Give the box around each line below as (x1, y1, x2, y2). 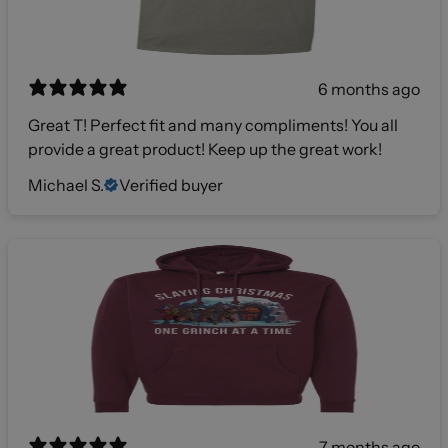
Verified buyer (119, 174, 223, 195)
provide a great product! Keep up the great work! (28, 138, 382, 159)
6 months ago (318, 78, 420, 99)
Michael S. (28, 174, 104, 195)
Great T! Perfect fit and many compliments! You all (28, 114, 398, 135)
